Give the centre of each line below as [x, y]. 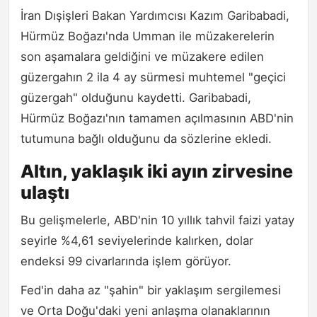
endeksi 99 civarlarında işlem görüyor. [126, 261]
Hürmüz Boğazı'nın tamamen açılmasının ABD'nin [157, 118]
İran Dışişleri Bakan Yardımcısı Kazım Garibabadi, [155, 15]
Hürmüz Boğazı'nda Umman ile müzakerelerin [148, 36]
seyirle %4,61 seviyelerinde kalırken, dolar [137, 240]
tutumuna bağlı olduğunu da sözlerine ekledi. [146, 138]
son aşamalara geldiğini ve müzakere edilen [142, 56]
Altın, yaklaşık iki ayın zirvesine [157, 171]
